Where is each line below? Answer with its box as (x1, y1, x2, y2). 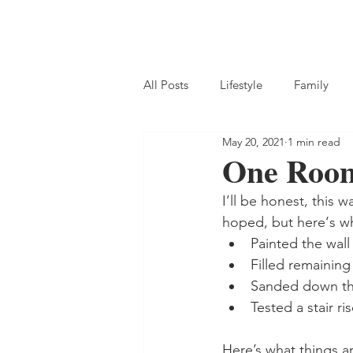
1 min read (288, 134, 340, 149)
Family (294, 76, 329, 92)
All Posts (143, 76, 188, 92)
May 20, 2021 (222, 134, 284, 149)
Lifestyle (220, 76, 262, 92)
